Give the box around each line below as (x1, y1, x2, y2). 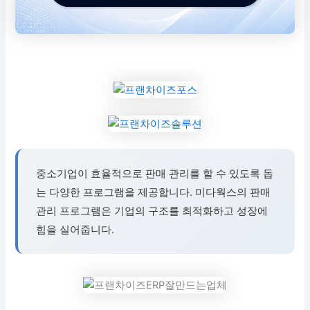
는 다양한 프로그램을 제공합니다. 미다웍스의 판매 (36, 185, 271, 199)
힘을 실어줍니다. (36, 223, 115, 237)
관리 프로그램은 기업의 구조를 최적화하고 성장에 (36, 204, 268, 218)
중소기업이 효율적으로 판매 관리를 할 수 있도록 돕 (36, 167, 274, 181)
